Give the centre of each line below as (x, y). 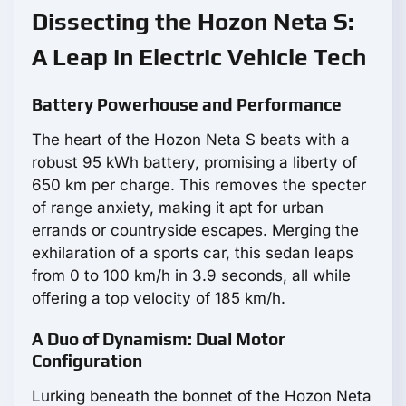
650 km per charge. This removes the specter (199, 185)
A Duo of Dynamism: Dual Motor (159, 339)
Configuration (87, 361)
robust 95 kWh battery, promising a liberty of (194, 163)
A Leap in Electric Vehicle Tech (199, 58)
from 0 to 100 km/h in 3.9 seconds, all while (191, 276)
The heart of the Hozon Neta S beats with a (191, 140)
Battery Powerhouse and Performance (187, 105)
